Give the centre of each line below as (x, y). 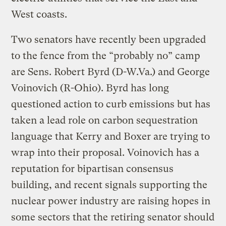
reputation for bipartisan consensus (93, 168)
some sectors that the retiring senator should (113, 217)
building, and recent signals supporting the (109, 185)
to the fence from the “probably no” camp (106, 55)
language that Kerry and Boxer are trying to (111, 136)
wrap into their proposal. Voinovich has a (105, 152)
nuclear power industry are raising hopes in (111, 201)
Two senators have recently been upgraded (109, 39)
